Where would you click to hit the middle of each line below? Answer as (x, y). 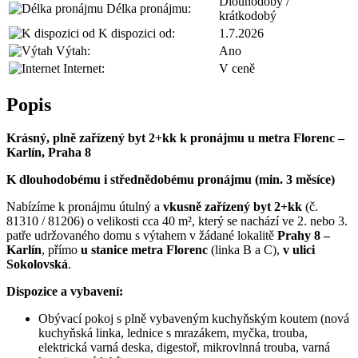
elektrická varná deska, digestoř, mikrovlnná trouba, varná (184, 348)
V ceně (237, 68)
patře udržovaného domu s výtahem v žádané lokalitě (142, 236)
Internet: (82, 68)
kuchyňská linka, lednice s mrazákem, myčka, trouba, (173, 333)
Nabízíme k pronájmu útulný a (85, 207)
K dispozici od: (135, 33)
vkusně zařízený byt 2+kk (233, 207)
